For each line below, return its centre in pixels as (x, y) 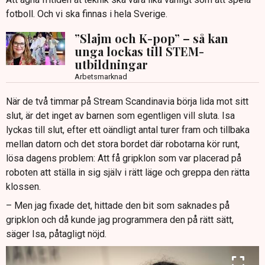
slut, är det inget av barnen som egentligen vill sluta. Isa (120, 116)
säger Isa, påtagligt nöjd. (56, 234)
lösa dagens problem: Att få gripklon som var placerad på (124, 159)
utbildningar (111, 64)
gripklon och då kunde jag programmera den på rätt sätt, (120, 220)
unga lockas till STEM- (139, 51)
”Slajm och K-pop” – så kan (151, 38)
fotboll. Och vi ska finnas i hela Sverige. (87, 14)
